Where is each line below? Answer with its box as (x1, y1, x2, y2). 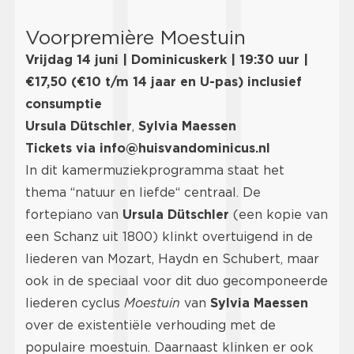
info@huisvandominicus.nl (100, 141, 270, 156)
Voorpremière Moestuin (25, 25, 246, 50)
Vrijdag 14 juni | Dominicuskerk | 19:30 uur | (25, 52, 308, 68)
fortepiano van (25, 207, 122, 223)
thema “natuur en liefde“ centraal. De (25, 185, 261, 201)
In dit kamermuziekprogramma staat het (25, 163, 284, 179)
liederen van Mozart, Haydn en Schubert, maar (25, 251, 319, 267)
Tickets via (25, 141, 100, 156)
